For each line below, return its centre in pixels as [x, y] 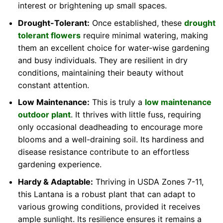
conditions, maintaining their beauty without [101, 72]
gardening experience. [59, 165]
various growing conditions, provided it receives [109, 206]
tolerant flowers [49, 35]
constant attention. [53, 85]
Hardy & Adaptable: [55, 181]
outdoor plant [44, 115]
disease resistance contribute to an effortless [103, 152]
